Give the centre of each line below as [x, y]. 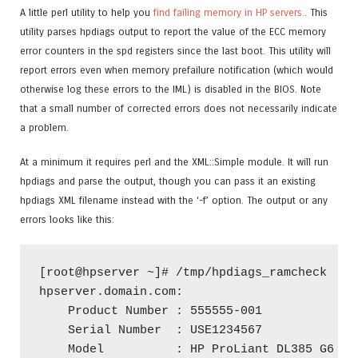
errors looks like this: [67, 219]
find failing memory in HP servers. [229, 12]
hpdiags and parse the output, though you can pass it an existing [168, 181]
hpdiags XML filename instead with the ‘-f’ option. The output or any [174, 200]
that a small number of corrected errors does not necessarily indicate [179, 108]
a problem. [44, 127]
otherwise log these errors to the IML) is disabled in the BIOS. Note [171, 89]
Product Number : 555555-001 [172, 312]
